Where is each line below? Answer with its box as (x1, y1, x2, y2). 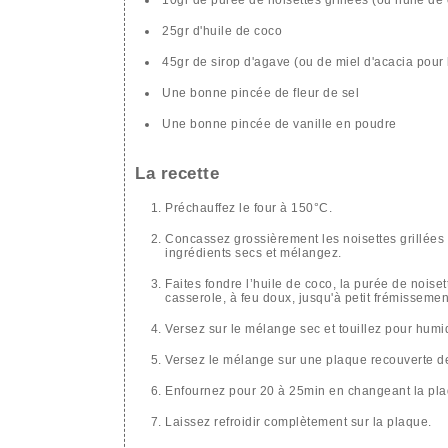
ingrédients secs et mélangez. (165, 246, 342, 261)
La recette (135, 164, 219, 184)
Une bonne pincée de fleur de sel (162, 85, 359, 100)
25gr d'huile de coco (162, 23, 282, 38)
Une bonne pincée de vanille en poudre (162, 116, 397, 131)
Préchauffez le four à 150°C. (165, 201, 332, 216)
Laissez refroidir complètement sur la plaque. (165, 415, 432, 430)
